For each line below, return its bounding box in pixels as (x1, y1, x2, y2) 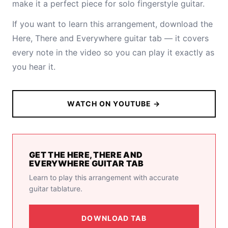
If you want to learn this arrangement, (12, 19, 160, 29)
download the (160, 19, 213, 29)
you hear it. (12, 62, 55, 72)
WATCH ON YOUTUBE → (67, 99, 161, 108)
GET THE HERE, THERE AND (29, 150, 143, 160)
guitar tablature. (29, 184, 82, 193)
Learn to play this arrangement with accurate (29, 173, 179, 182)
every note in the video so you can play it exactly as (12, 47, 214, 58)
